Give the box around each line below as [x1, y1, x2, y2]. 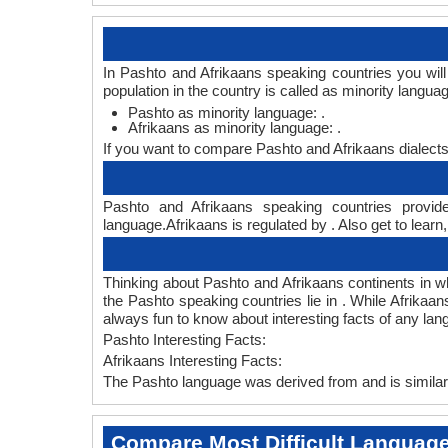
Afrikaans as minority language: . [128, 119, 341, 136]
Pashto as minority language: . [128, 104, 325, 121]
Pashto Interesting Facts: [103, 331, 266, 348]
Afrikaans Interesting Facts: [103, 352, 282, 369]
